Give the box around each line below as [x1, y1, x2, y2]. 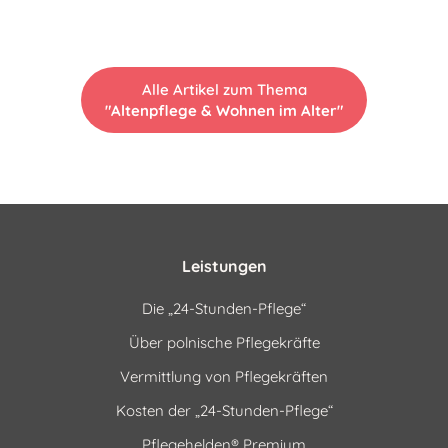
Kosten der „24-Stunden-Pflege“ [115, 401, 333, 421]
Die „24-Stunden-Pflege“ [142, 299, 306, 319]
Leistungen [181, 255, 267, 276]
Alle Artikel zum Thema [141, 79, 307, 99]
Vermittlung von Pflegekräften [120, 367, 328, 387]
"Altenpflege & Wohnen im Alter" [105, 100, 343, 120]
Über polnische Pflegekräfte [128, 333, 320, 353]
